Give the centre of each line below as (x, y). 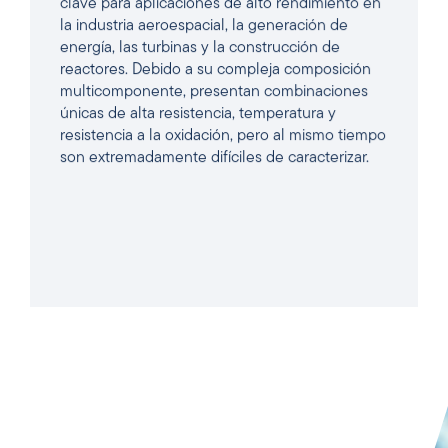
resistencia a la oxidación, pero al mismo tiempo (223, 135)
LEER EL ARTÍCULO (224, 345)
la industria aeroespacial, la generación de (204, 25)
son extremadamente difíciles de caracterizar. (214, 157)
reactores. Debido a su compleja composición (215, 69)
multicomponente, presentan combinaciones (214, 91)
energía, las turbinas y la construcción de (200, 47)
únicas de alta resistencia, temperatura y (198, 113)
